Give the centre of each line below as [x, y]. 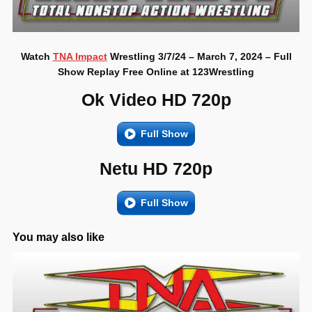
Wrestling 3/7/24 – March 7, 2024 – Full [199, 57]
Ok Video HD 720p [156, 100]
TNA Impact [80, 57]
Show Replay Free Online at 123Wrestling [156, 72]
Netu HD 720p [156, 169]
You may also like [58, 237]
